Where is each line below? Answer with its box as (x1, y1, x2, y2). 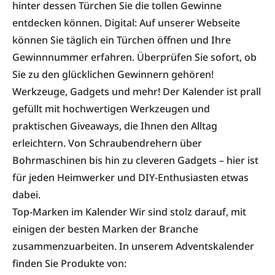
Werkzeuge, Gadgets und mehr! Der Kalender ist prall (12, 85, 261, 99)
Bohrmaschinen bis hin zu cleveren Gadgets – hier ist (12, 153, 258, 168)
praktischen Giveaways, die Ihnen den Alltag (12, 119, 217, 133)
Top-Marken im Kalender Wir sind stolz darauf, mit (12, 205, 246, 219)
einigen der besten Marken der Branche (12, 222, 198, 236)
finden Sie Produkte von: (12, 257, 126, 271)
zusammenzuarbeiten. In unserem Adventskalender (12, 239, 254, 254)
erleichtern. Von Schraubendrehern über (12, 136, 202, 150)
